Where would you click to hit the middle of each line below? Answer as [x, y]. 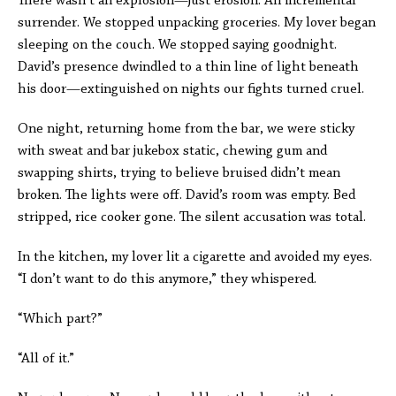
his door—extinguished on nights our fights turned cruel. [191, 89]
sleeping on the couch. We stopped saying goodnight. [177, 45]
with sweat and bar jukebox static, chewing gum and [172, 151]
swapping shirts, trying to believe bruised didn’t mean [179, 173]
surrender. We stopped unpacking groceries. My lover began [197, 23]
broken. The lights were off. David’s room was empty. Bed [187, 195]
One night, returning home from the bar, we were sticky [186, 129]
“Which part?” [60, 319]
